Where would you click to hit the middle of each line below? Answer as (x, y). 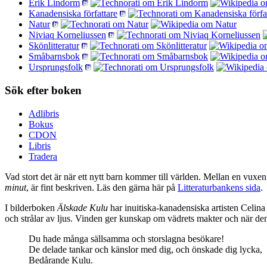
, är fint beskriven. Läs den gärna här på (102, 187)
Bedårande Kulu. (61, 260)
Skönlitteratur (54, 46)
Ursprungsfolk (56, 67)
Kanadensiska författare (73, 14)
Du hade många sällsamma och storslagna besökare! (126, 238)
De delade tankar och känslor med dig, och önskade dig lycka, (145, 249)
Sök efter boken (43, 91)
